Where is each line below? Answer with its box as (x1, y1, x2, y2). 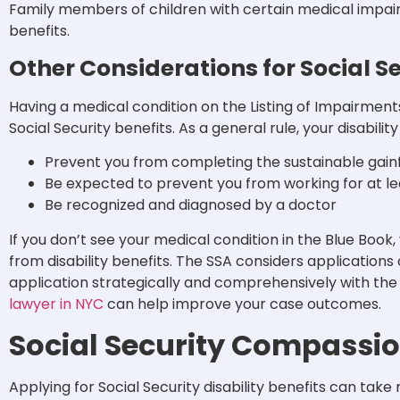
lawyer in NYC (9, 294, 104, 315)
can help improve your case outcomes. (104, 294, 385, 315)
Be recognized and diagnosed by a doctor (45, 195, 337, 216)
